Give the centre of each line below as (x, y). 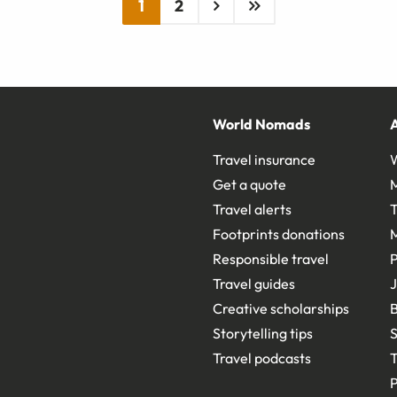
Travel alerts (252, 210)
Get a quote (249, 185)
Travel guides (254, 284)
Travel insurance (264, 160)
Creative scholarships (281, 309)
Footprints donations (279, 234)
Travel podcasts (262, 358)
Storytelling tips (263, 334)
